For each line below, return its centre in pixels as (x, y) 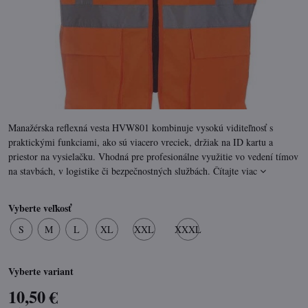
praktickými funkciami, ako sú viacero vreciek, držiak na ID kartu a (141, 142)
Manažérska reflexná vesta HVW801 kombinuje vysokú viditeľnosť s (141, 128)
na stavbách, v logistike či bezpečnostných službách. (111, 171)
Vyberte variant (41, 271)
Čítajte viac (235, 171)
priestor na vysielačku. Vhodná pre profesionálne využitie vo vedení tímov (153, 156)
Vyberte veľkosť (40, 208)
